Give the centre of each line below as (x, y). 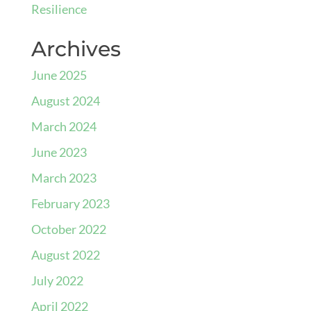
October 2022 (68, 229)
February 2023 (70, 203)
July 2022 (57, 280)
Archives (76, 49)
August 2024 (65, 101)
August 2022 (65, 255)
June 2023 (59, 152)
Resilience (59, 9)
